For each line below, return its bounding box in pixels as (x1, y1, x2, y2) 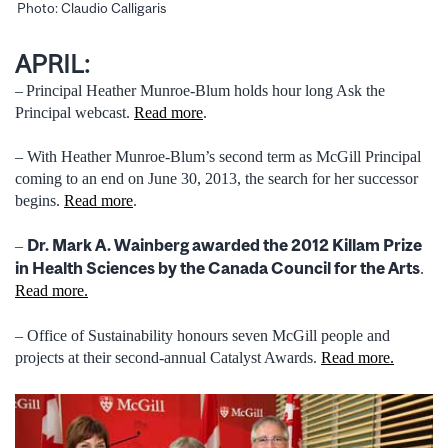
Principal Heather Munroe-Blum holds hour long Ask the (26, 81, 385, 99)
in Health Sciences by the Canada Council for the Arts (15, 258, 420, 279)
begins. (15, 191, 64, 209)
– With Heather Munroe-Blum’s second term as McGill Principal (15, 147, 421, 165)
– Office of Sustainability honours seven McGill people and (15, 326, 390, 344)
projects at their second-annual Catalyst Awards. (15, 348, 321, 366)
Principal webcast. (15, 103, 134, 121)
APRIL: (15, 48, 90, 78)
